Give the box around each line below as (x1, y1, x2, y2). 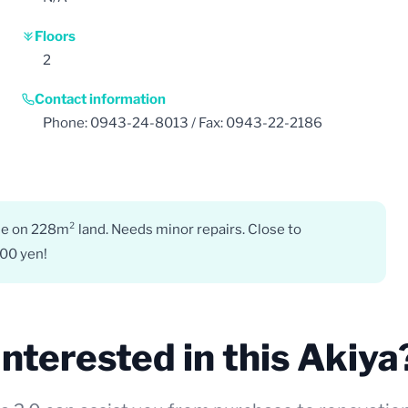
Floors (35, 27, 76, 45)
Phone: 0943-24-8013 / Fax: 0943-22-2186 (43, 114, 322, 131)
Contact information (35, 90, 166, 107)
